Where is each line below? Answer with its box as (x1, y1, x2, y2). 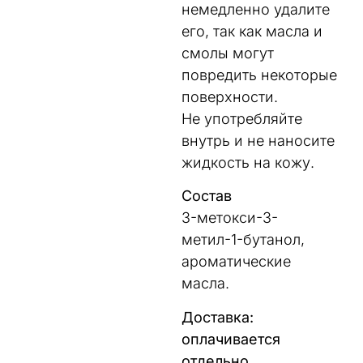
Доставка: (181, 308, 254, 326)
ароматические (181, 253, 291, 271)
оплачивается (181, 330, 280, 348)
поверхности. (181, 88, 278, 105)
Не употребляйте (181, 109, 302, 127)
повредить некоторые (181, 66, 337, 83)
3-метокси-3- (181, 209, 278, 227)
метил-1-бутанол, (181, 231, 305, 249)
